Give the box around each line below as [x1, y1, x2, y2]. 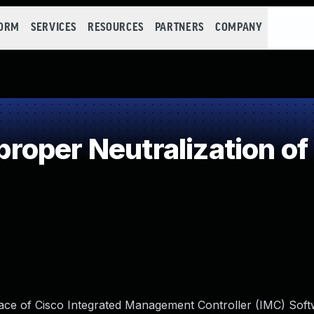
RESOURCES [88, 22, 144, 34]
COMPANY [214, 22, 263, 34]
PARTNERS [154, 22, 204, 34]
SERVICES [30, 22, 77, 34]
